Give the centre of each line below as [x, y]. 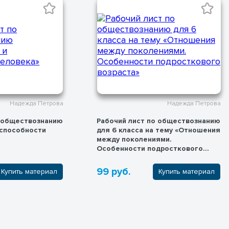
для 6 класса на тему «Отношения [159, 130]
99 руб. [114, 172]
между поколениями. [134, 139]
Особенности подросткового [150, 148]
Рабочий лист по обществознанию [159, 121]
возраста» [115, 157]
